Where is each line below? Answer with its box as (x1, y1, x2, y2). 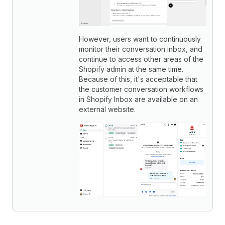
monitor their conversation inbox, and (79, 44, 202, 53)
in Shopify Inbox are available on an (79, 94, 198, 103)
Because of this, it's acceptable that (79, 74, 197, 83)
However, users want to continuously (79, 34, 201, 43)
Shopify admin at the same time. (79, 64, 183, 73)
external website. (79, 104, 136, 114)
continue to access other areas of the (79, 54, 203, 63)
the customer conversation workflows (79, 84, 203, 93)
